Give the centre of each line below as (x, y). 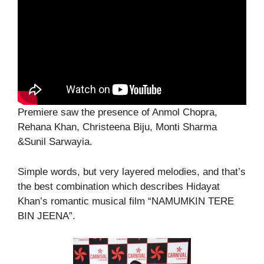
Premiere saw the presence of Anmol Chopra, (118, 113)
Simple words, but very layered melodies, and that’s (132, 171)
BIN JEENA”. (47, 216)
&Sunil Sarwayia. (55, 142)
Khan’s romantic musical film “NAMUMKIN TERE (126, 201)
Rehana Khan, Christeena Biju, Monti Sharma (117, 127)
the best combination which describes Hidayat (119, 186)
